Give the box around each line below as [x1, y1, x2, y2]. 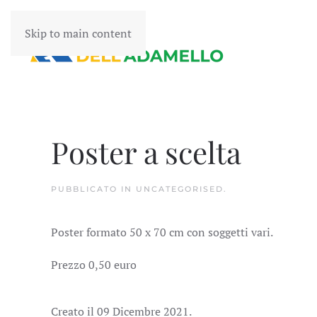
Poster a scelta [51, 132, 241, 172]
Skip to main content [25, 25, 132, 41]
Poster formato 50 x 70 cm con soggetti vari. [51, 224, 273, 240]
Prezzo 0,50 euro [51, 257, 137, 272]
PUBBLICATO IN [51, 184, 136, 194]
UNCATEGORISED [136, 184, 224, 194]
